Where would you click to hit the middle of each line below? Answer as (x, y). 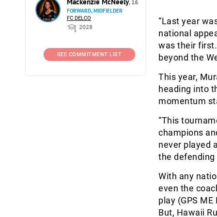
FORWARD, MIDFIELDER (95, 11)
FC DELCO (79, 18)
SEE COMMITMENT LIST (89, 54)
